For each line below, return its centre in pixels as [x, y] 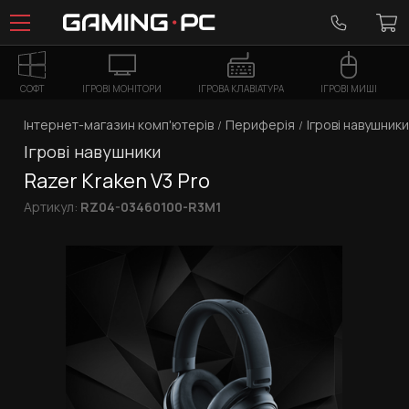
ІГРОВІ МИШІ [349, 89]
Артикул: [52, 207]
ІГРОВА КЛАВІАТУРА [241, 89]
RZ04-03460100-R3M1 [151, 207]
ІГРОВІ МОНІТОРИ [122, 89]
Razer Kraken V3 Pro [117, 181]
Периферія [260, 125]
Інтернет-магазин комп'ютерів [119, 125]
